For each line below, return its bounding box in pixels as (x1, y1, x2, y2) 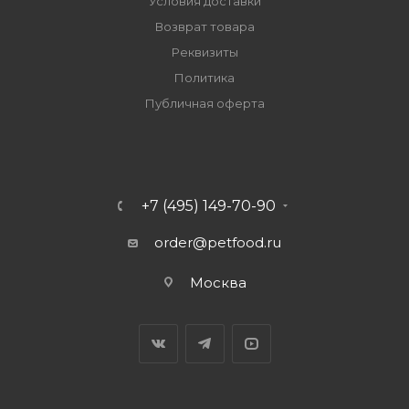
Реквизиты (171, 45, 238, 59)
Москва (189, 274, 246, 291)
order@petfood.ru (154, 234, 281, 251)
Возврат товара (154, 19, 255, 34)
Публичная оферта (144, 96, 265, 110)
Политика (174, 70, 235, 85)
